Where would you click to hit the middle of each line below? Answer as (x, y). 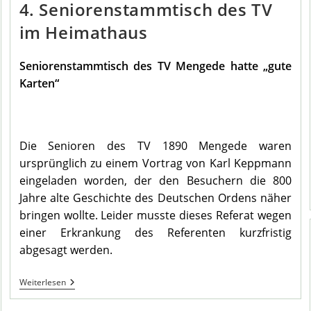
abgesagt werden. (66, 250)
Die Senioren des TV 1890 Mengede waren (155, 146)
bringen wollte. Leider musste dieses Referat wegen (155, 216)
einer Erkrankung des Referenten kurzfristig (155, 233)
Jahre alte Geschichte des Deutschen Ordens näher (155, 198)
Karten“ (39, 84)
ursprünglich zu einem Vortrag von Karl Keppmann (155, 163)
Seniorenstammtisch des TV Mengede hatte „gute (155, 66)
